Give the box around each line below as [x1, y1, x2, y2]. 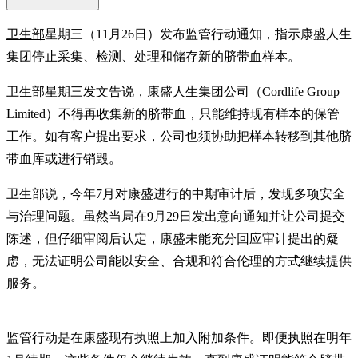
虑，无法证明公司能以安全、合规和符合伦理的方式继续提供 [6, 253, 352, 268]
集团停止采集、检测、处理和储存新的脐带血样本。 [6, 49, 300, 63]
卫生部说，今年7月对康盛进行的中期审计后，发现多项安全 [6, 186, 345, 201]
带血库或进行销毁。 [6, 151, 121, 165]
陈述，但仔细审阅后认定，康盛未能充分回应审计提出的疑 [6, 231, 339, 245]
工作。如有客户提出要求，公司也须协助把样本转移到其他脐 [6, 129, 352, 143]
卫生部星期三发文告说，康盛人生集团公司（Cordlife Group [6, 84, 340, 98]
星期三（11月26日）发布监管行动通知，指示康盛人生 [45, 26, 352, 41]
